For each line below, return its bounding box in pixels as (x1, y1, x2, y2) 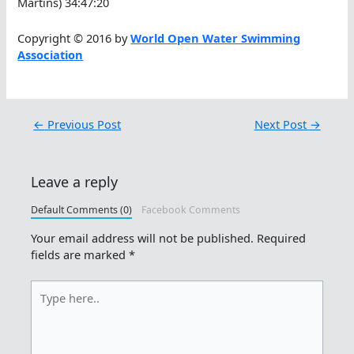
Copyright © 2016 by (17, 29, 131, 46)
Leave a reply (31, 171, 119, 191)
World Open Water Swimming (130, 29, 301, 46)
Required (257, 230, 307, 247)
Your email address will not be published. (31, 230, 254, 247)
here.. (30, 296, 62, 313)
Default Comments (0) (31, 202, 133, 217)
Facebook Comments (141, 202, 241, 217)
